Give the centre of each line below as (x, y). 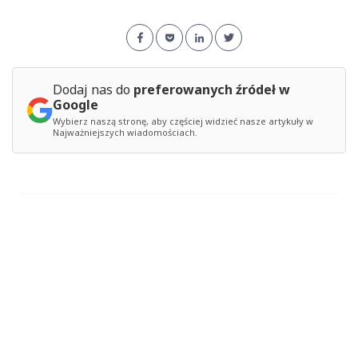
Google (76, 105)
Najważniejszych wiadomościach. (125, 133)
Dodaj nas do (93, 90)
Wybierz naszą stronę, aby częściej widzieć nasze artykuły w (183, 121)
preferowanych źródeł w (212, 90)
